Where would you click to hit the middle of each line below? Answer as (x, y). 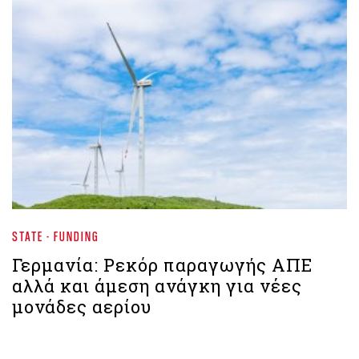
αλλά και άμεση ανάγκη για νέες (157, 285)
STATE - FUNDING (56, 236)
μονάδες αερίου (82, 306)
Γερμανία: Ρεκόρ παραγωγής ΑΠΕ (162, 264)
